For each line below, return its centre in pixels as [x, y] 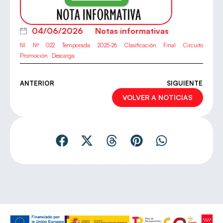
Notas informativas [132, 31]
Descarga [63, 56]
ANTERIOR [37, 83]
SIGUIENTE [185, 83]
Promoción [34, 56]
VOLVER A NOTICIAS [158, 97]
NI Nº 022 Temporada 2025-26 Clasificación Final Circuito [111, 46]
